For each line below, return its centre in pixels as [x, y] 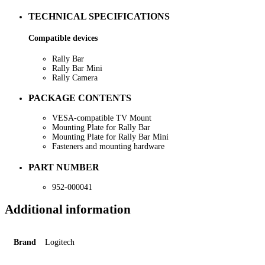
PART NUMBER [64, 167]
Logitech [60, 242]
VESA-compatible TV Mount [102, 118]
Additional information [68, 210]
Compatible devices [63, 38]
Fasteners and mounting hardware [108, 147]
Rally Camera [75, 77]
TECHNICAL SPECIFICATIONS [99, 17]
